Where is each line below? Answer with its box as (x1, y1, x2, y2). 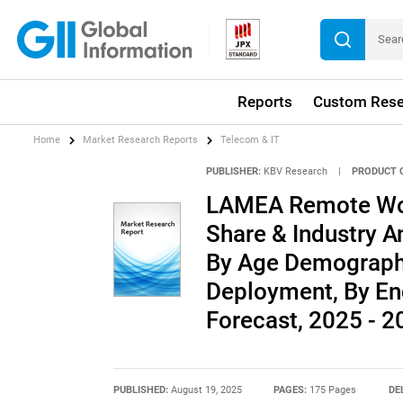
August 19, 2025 (170, 384, 242, 397)
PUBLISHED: (112, 384, 171, 397)
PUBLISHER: (205, 165, 261, 177)
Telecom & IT (220, 134, 281, 147)
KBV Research (263, 165, 327, 177)
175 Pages (309, 384, 357, 397)
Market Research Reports (83, 134, 199, 147)
